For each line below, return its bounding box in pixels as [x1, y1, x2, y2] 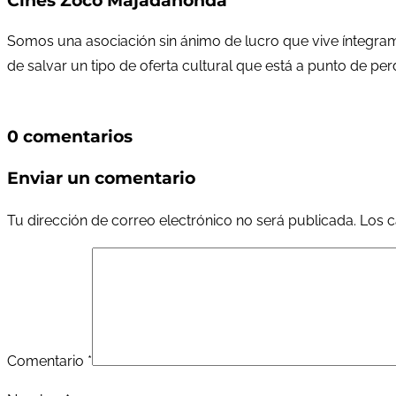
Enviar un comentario [7, 168, 195, 189]
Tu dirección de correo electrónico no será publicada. [7, 211, 356, 229]
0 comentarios [7, 126, 133, 148]
